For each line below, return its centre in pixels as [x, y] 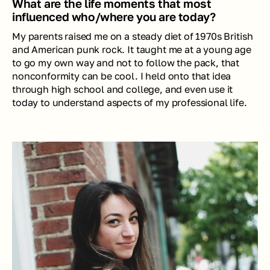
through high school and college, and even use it [123, 89]
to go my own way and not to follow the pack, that [126, 62]
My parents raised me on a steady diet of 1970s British [133, 36]
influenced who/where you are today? [114, 16]
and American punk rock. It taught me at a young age [132, 49]
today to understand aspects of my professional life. [131, 102]
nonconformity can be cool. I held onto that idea [122, 76]
